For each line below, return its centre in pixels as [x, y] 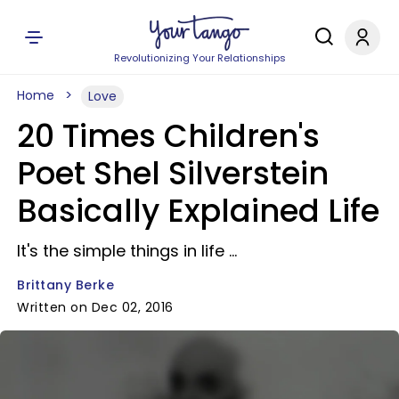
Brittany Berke [65, 285]
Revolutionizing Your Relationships [199, 58]
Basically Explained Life [198, 211]
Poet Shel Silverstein [173, 173]
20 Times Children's [168, 136]
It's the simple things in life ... [127, 251]
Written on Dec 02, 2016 [95, 307]
